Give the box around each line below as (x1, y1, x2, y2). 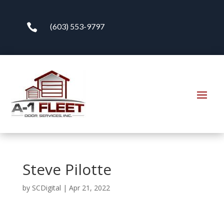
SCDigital (31, 183, 61, 192)
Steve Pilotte (22, 159, 111, 179)
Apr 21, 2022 (68, 183, 110, 192)
